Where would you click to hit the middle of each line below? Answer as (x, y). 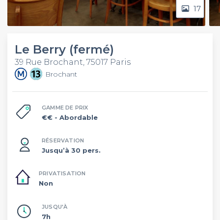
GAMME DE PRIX (65, 107)
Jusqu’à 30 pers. (71, 150)
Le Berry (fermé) (64, 49)
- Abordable (76, 117)
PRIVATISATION (62, 173)
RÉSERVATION (63, 140)
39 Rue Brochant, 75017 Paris (73, 62)
